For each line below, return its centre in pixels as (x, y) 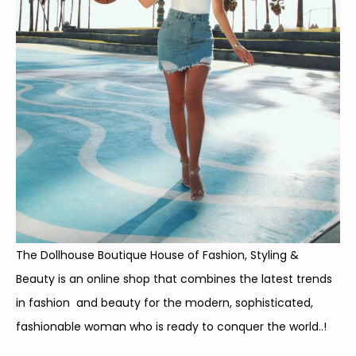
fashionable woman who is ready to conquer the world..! (171, 326)
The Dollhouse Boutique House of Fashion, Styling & (157, 255)
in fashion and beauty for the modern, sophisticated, (164, 302)
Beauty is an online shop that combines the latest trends (174, 279)
